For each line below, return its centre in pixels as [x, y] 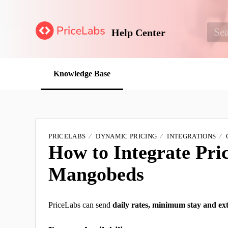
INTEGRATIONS [192, 136]
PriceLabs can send [81, 205]
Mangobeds [96, 174]
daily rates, [132, 205]
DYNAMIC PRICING [126, 136]
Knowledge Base [82, 74]
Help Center [139, 32]
